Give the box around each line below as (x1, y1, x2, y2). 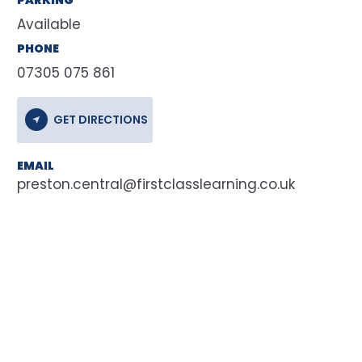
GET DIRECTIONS (53, 112, 148, 128)
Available (17, 14, 81, 34)
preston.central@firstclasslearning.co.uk (17, 174, 295, 194)
